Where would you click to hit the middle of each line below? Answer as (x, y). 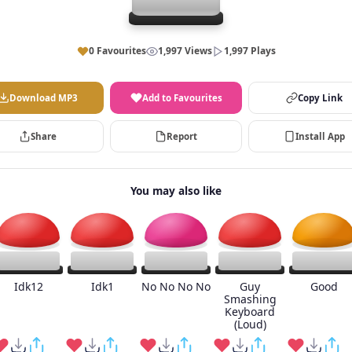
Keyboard (250, 312)
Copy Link (320, 98)
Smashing (250, 299)
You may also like (176, 191)
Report (182, 136)
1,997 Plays (249, 51)
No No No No (176, 286)
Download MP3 (44, 98)
